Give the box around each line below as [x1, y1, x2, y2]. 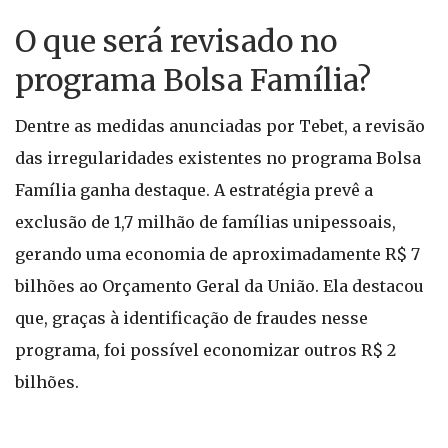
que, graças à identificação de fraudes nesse [15, 308, 368, 328]
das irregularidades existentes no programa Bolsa [15, 148, 421, 168]
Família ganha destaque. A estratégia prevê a [15, 180, 373, 200]
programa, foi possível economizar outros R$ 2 [15, 340, 396, 360]
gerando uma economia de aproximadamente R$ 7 [15, 244, 420, 264]
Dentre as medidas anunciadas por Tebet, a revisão [15, 116, 425, 136]
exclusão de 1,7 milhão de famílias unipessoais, [15, 212, 396, 232]
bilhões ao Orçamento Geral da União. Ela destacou [15, 276, 424, 296]
